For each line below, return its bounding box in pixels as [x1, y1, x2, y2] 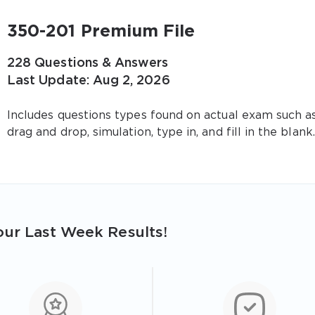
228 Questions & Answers [7, 57, 169, 69]
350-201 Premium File [7, 23, 195, 39]
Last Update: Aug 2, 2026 [7, 75, 170, 86]
